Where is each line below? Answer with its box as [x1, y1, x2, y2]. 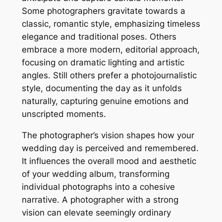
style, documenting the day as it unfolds [21, 83, 182, 93]
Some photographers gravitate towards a [21, 5, 185, 16]
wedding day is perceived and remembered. [21, 143, 199, 153]
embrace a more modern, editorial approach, [21, 44, 200, 55]
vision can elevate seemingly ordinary [21, 207, 171, 218]
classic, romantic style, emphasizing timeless [21, 18, 200, 29]
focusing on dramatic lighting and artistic [21, 57, 184, 67]
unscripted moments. [21, 109, 106, 119]
